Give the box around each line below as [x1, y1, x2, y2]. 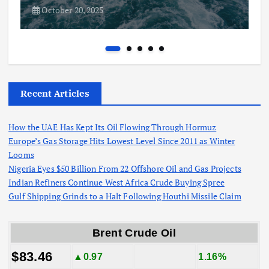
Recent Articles [20, 87, 89, 99]
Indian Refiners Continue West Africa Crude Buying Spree [8, 176, 225, 188]
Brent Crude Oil [92, 226, 177, 239]
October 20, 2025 [40, 4, 104, 16]
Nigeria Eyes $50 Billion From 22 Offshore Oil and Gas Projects [8, 162, 241, 174]
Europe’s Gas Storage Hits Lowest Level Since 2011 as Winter [8, 134, 235, 147]
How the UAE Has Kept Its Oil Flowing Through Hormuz [8, 121, 217, 133]
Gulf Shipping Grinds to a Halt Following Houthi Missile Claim [8, 190, 241, 202]
